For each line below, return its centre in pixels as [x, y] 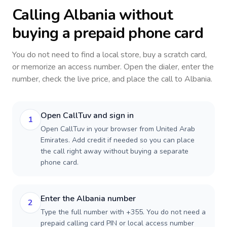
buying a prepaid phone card [108, 33]
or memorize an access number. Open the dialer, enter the [113, 67]
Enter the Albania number [88, 199]
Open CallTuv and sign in [87, 116]
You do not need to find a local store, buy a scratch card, [109, 55]
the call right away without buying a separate [115, 151]
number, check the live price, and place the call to [98, 79]
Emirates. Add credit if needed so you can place [118, 140]
